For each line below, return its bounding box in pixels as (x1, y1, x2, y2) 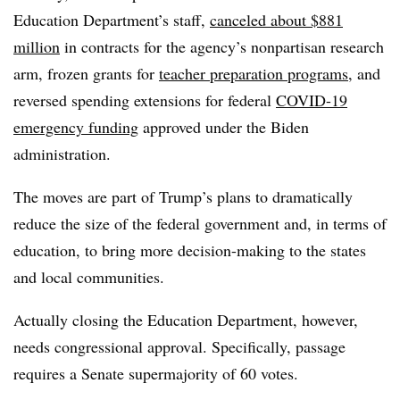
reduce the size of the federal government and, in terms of (13, 212, 387, 234)
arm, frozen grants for (13, 62, 159, 84)
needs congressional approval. (13, 335, 212, 357)
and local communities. (13, 265, 164, 287)
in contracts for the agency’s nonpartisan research (60, 35, 384, 57)
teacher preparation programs (159, 62, 348, 84)
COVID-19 (276, 88, 347, 111)
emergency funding (13, 115, 138, 137)
